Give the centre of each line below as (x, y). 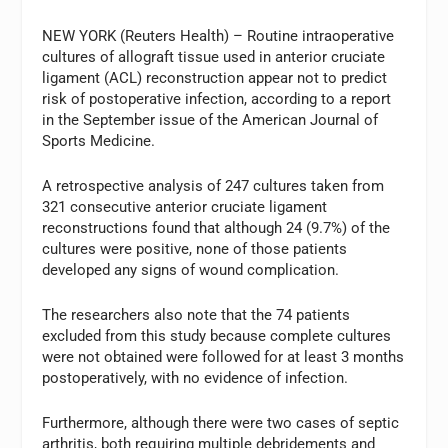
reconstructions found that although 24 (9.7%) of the (216, 228)
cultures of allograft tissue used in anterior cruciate (214, 57)
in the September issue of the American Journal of (210, 120)
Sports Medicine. (99, 141)
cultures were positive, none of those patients (195, 249)
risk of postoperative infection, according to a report (217, 99)
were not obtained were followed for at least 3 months (223, 357)
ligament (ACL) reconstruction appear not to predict (215, 78)
